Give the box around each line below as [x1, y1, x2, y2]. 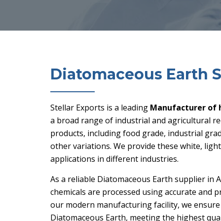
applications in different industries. [50, 153, 179, 164]
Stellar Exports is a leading [50, 102, 150, 113]
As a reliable [50, 174, 97, 184]
